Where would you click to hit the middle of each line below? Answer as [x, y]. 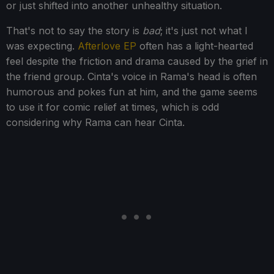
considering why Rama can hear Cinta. [95, 123]
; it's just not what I [204, 31]
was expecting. [42, 46]
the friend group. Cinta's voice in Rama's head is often [131, 77]
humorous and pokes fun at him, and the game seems [132, 92]
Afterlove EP [107, 46]
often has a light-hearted [195, 46]
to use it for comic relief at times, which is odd [113, 107]
